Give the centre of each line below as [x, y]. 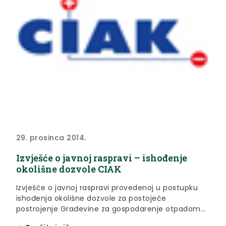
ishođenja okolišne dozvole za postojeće [91, 199]
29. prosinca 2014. [51, 138]
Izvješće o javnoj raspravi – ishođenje [102, 158]
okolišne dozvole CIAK [69, 169]
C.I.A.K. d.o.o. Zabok [51, 220]
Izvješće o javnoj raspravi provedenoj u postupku [107, 188]
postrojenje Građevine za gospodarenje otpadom [108, 209]
